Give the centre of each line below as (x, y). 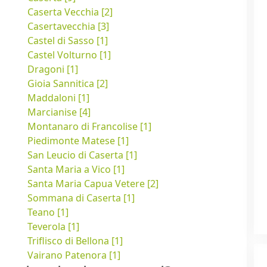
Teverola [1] (53, 227)
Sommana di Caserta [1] (81, 198)
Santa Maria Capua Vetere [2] (93, 184)
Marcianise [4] (59, 112)
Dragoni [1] (53, 69)
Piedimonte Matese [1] (78, 141)
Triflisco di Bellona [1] (75, 241)
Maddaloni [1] (58, 98)
